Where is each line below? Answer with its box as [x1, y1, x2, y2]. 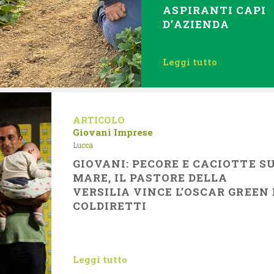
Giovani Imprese [73, 126, 153, 138]
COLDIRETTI [73, 199, 147, 213]
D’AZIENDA [163, 17, 229, 31]
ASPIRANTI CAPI [163, 3, 266, 17]
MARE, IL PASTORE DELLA [73, 171, 228, 185]
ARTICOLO [73, 114, 125, 126]
